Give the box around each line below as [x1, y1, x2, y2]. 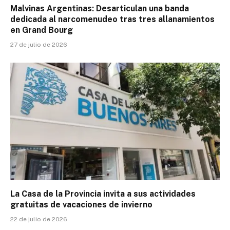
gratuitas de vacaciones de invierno [10, 200, 152, 210]
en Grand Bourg [10, 25, 73, 35]
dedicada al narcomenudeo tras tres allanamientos [10, 14, 215, 24]
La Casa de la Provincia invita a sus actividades [10, 189, 196, 199]
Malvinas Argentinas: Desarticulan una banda [10, 3, 189, 13]
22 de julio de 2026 [10, 216, 67, 223]
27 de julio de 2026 [10, 41, 67, 48]
